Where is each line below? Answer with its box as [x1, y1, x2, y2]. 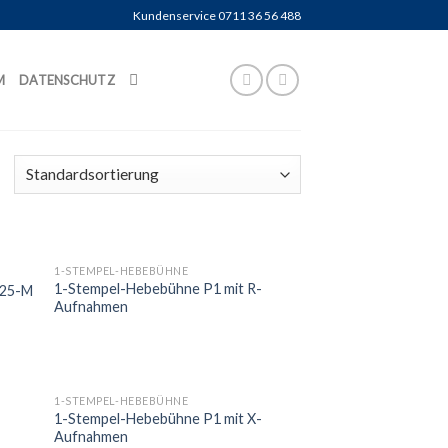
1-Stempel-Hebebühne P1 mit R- [54, 279, 263, 297]
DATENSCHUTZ [19, 72, 115, 88]
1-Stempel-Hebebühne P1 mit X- [54, 410, 263, 428]
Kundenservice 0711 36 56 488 [133, 7, 301, 23]
